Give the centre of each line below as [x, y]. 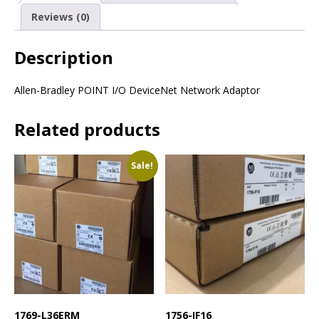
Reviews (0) [61, 16]
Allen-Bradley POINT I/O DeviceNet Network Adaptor [137, 90]
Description [64, 58]
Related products [87, 130]
